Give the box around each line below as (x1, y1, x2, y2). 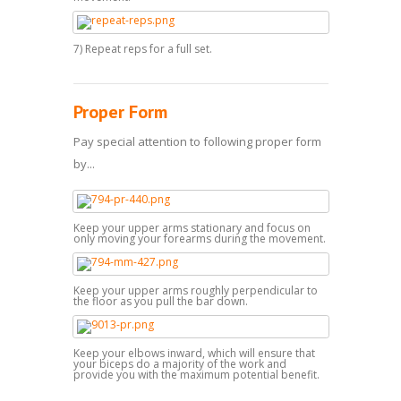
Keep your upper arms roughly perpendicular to (73, 282, 318, 298)
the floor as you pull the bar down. (73, 293, 248, 309)
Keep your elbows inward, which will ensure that (73, 345, 315, 361)
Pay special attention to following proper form (73, 132, 321, 149)
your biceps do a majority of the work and (73, 355, 286, 371)
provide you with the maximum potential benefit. (73, 366, 320, 382)
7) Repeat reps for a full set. (73, 40, 212, 56)
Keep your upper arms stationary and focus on (73, 219, 311, 235)
